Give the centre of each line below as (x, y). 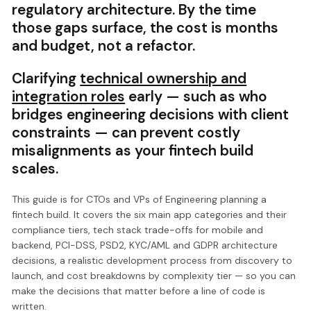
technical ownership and (163, 78)
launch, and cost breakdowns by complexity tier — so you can (154, 276)
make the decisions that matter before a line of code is (139, 291)
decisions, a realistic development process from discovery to (152, 261)
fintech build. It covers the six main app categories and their (150, 215)
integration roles (69, 96)
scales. (35, 168)
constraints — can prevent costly (126, 132)
